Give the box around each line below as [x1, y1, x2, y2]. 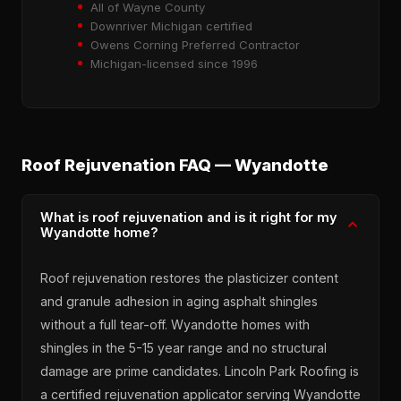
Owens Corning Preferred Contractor [90, 37, 300, 52]
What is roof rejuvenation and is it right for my [40, 209, 337, 225]
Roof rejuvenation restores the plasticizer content [40, 269, 338, 286]
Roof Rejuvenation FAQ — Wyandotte [21, 154, 328, 175]
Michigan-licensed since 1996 [90, 55, 258, 71]
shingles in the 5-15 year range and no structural [40, 339, 327, 355]
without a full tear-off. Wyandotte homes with [40, 316, 310, 332]
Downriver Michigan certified [90, 18, 252, 33]
